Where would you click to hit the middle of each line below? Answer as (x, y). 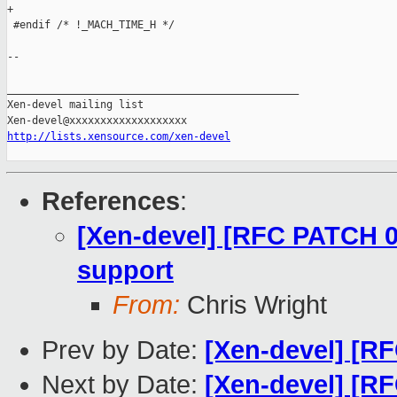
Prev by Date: (123, 350)
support (125, 271)
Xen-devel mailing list (75, 105)
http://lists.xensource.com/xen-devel (119, 137)
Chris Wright (253, 305)
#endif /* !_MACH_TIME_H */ (91, 25)
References (111, 202)
